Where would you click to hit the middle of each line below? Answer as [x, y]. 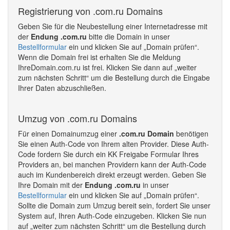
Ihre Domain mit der [51, 185]
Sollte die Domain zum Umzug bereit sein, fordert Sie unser [114, 205]
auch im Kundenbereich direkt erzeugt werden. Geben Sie [112, 175]
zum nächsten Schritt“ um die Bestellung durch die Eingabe [114, 78]
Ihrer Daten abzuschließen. [62, 88]
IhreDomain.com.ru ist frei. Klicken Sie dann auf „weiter [107, 67]
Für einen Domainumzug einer [69, 133]
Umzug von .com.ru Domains [78, 118]
